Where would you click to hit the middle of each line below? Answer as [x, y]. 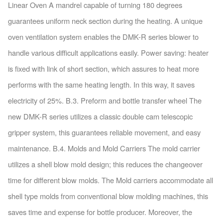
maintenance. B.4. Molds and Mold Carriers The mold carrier [104, 148]
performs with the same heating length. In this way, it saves [101, 84]
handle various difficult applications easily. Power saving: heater [108, 52]
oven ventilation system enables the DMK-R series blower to [103, 36]
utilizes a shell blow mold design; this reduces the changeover [105, 164]
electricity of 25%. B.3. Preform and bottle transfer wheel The [105, 100]
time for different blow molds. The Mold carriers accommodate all [110, 180]
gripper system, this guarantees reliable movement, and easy [104, 132]
